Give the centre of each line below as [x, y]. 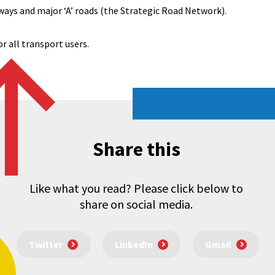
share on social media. [136, 204]
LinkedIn [134, 245]
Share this [136, 149]
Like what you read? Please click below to [136, 188]
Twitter [45, 245]
